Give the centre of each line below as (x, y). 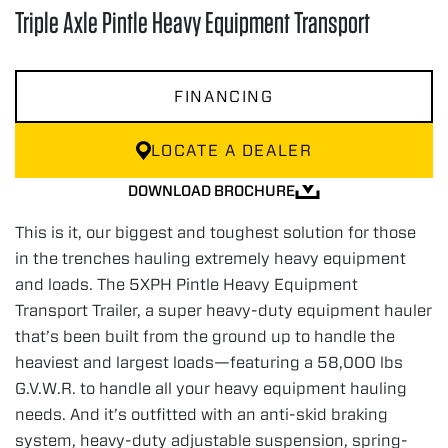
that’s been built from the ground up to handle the (205, 335)
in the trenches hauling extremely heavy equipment (210, 257)
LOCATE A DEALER (231, 149)
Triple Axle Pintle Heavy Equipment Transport (192, 22)
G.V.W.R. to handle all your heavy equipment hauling (211, 387)
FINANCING (224, 96)
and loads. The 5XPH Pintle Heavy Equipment (186, 283)
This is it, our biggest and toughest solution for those (215, 231)
